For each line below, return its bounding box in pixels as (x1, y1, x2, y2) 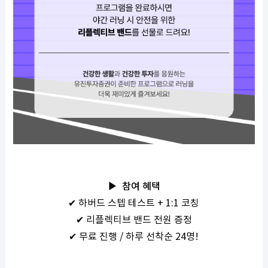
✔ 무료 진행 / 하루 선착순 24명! (69, 232, 199, 243)
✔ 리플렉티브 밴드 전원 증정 (75, 215, 192, 226)
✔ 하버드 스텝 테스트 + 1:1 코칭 (68, 198, 200, 209)
